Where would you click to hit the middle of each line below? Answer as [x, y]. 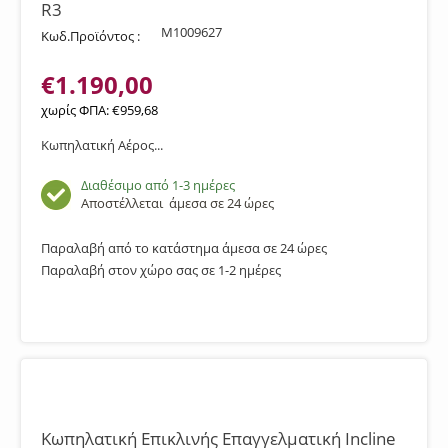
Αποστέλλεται [125, 203]
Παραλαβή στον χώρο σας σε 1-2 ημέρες [161, 270]
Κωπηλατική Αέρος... [102, 145]
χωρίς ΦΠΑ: [76, 110]
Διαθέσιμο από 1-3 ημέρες [158, 185]
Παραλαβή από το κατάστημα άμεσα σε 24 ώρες [184, 248]
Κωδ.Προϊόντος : [90, 36]
